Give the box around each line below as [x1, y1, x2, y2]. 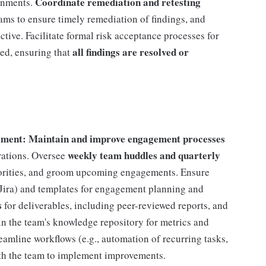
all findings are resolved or [72, 45, 189, 59]
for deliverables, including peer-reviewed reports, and [2, 198, 228, 212]
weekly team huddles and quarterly [68, 148, 220, 163]
